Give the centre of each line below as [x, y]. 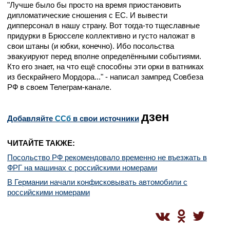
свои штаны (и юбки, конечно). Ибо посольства [91, 46]
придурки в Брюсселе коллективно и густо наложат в [101, 36]
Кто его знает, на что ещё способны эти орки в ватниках [106, 66]
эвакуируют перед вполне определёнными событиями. [104, 56]
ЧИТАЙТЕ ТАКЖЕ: [41, 143]
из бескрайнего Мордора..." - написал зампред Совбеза [105, 77]
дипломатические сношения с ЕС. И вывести [87, 15]
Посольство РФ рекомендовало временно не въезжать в [107, 157]
